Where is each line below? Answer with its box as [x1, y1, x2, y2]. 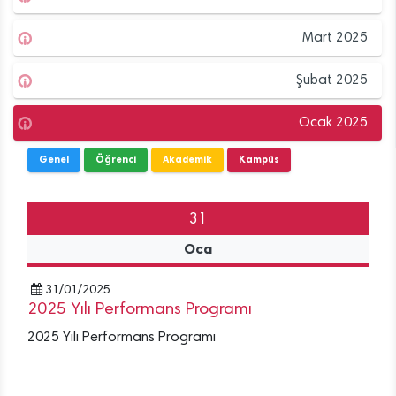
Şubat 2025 [296, 72, 368, 88]
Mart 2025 [302, 30, 368, 45]
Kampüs [239, 153, 279, 165]
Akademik [163, 153, 212, 165]
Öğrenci [95, 153, 136, 165]
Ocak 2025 [299, 115, 368, 130]
